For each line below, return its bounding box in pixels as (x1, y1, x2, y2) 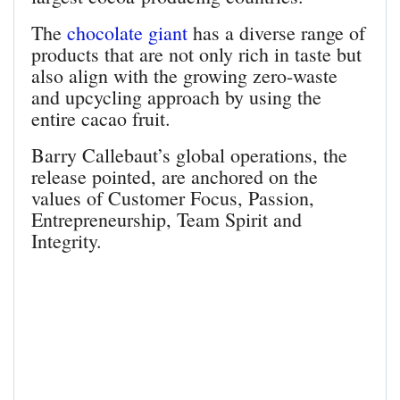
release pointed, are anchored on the (31, 163, 318, 190)
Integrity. (31, 228, 102, 254)
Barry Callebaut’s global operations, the (31, 142, 347, 169)
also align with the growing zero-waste (31, 62, 337, 89)
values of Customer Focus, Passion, (31, 185, 314, 212)
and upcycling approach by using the (31, 84, 321, 111)
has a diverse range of (187, 20, 365, 46)
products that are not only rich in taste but (31, 41, 362, 68)
